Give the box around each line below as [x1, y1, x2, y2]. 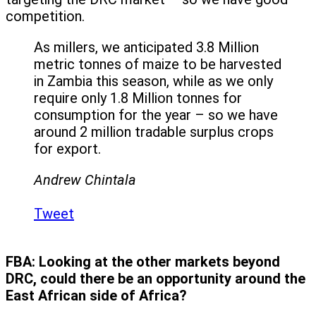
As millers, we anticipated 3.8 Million [34, 39, 259, 56]
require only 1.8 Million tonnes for [34, 90, 242, 107]
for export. [34, 140, 101, 158]
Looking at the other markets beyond [39, 253, 280, 271]
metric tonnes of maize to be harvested [34, 56, 281, 73]
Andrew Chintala [34, 171, 136, 189]
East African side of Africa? [6, 287, 187, 305]
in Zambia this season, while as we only [34, 73, 273, 90]
